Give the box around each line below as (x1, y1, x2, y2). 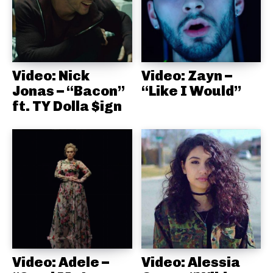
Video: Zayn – (141, 66, 232, 84)
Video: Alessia (141, 253, 240, 271)
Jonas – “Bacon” (12, 82, 125, 99)
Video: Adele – (12, 253, 109, 271)
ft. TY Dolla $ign (12, 97, 122, 115)
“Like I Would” (141, 82, 241, 99)
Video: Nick (12, 66, 90, 84)
